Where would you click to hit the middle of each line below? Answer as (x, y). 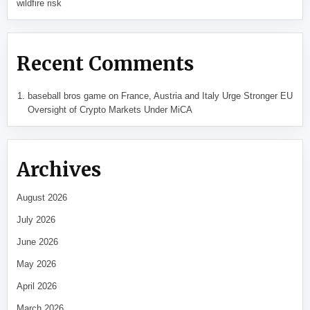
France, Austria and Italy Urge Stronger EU (207, 95)
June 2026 (38, 242)
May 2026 (37, 264)
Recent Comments (106, 63)
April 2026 (37, 286)
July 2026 (36, 220)
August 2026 (42, 198)
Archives (59, 170)
